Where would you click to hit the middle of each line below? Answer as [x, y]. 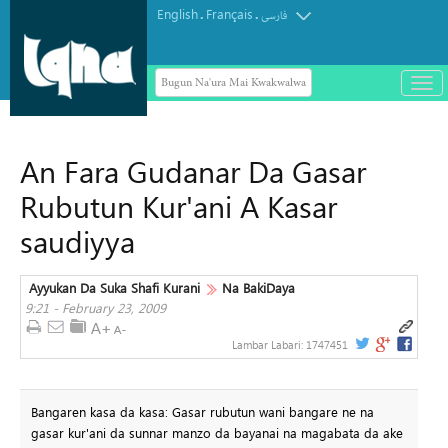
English [177, 13]
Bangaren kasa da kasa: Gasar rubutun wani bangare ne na [202, 411]
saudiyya [77, 241]
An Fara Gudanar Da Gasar [193, 171]
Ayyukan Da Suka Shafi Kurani [114, 287]
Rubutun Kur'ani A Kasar [178, 206]
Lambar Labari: [269, 344]
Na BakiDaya [258, 287]
